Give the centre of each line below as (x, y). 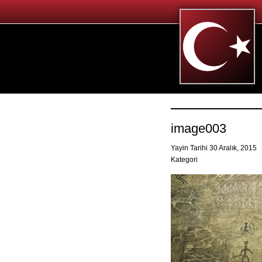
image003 (199, 128)
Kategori (184, 160)
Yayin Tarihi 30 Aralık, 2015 (215, 148)
